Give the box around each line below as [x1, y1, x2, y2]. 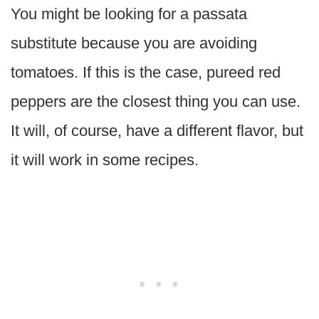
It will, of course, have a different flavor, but [11, 122, 303, 140]
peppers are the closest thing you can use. [11, 93, 300, 111]
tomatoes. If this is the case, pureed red [11, 63, 281, 82]
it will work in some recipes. [11, 151, 199, 169]
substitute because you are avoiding [11, 34, 257, 53]
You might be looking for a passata [11, 5, 247, 23]
